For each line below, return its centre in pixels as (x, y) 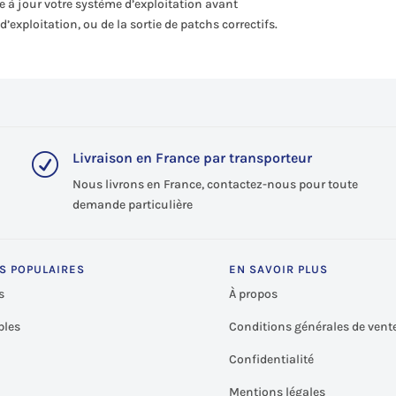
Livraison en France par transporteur (192, 158)
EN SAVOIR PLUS (279, 269)
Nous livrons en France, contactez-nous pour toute (215, 184)
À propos (254, 293)
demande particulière (132, 205)
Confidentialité (272, 359)
